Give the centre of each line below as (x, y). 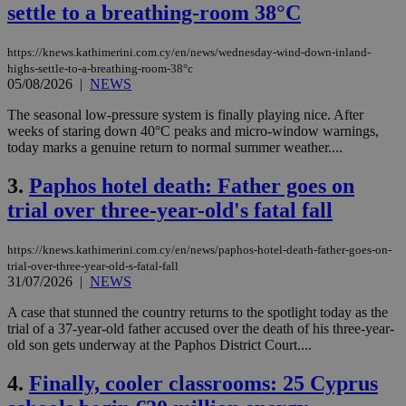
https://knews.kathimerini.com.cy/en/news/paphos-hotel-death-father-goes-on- (199, 249)
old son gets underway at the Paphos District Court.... (159, 344)
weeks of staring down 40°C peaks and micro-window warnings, (193, 130)
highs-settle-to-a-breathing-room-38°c (100, 68)
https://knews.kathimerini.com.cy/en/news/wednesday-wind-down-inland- (189, 52)
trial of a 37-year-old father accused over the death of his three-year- (201, 328)
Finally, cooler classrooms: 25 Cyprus (203, 383)
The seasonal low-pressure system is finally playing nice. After (185, 114)
